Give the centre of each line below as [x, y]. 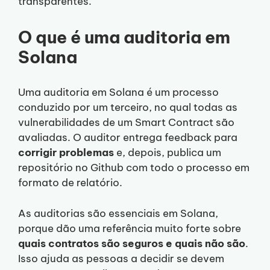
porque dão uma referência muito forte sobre [130, 228]
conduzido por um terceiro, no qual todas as [128, 107]
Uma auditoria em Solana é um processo [118, 92]
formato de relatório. [70, 183]
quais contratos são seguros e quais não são [132, 243]
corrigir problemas [66, 152]
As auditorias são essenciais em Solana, [118, 213]
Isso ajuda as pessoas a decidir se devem [121, 258]
